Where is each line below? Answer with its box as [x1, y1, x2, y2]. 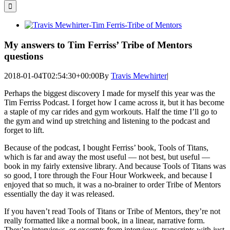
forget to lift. [4, 126, 44, 135]
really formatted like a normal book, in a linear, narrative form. [4, 216, 205, 225]
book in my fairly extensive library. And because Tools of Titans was [4, 162, 226, 171]
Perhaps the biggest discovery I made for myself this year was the [4, 89, 215, 98]
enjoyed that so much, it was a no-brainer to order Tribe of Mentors [4, 180, 221, 189]
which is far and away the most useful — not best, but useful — [4, 152, 210, 162]
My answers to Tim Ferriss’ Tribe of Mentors [4, 39, 192, 50]
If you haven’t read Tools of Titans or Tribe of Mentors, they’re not [4, 207, 220, 216]
